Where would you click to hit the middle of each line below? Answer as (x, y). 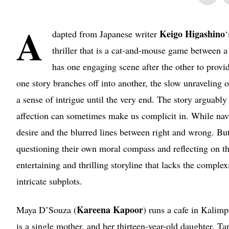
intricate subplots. (49, 181)
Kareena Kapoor (110, 209)
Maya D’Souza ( (47, 209)
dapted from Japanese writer (106, 33)
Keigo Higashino (192, 33)
